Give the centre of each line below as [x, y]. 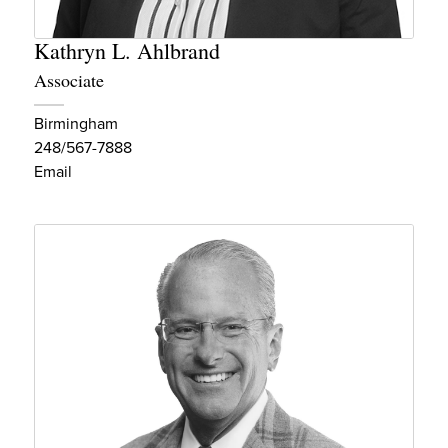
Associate [69, 79]
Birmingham [76, 123]
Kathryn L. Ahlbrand [127, 50]
